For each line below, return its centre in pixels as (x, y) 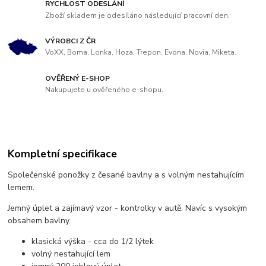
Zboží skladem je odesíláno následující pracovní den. (138, 15)
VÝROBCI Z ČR (71, 41)
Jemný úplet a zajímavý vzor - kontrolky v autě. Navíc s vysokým (128, 208)
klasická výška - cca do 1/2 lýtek (93, 241)
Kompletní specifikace (63, 153)
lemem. (21, 187)
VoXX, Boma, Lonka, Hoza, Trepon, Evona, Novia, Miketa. (141, 53)
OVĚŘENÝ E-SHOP (78, 78)
